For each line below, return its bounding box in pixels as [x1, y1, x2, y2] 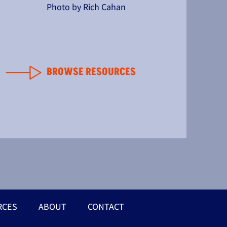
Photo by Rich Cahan [47, 1, 126, 13]
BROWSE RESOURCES [46, 65, 136, 79]
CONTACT [88, 201, 124, 212]
